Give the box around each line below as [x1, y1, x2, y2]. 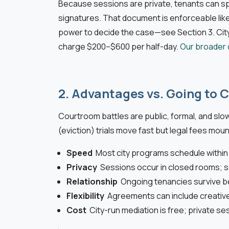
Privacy [66, 162, 100, 173]
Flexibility [66, 190, 107, 202]
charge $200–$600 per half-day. [58, 41, 180, 53]
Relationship [66, 176, 121, 188]
